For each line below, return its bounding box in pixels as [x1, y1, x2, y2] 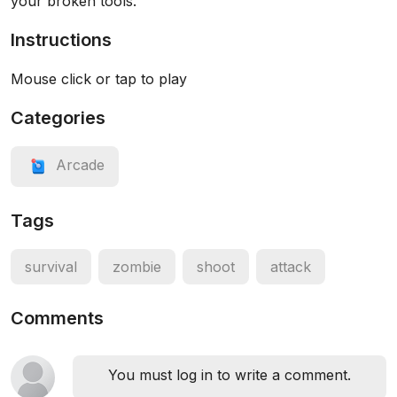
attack [270, 258, 311, 276]
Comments [11, 307, 104, 329]
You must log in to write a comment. [108, 366, 351, 384]
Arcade [56, 156, 105, 175]
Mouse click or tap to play [11, 70, 187, 88]
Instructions [11, 29, 112, 51]
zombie [113, 258, 161, 276]
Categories [11, 107, 105, 128]
